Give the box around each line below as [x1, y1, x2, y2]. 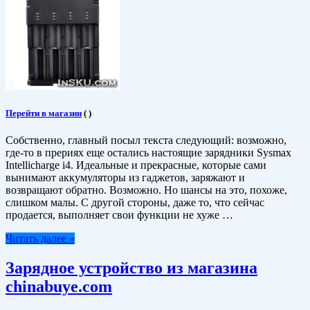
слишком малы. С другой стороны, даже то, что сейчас [6, 197, 264, 209]
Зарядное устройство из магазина [6, 259, 257, 277]
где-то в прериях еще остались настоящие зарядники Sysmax [6, 147, 291, 159]
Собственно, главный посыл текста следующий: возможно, [6, 134, 286, 147]
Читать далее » [6, 232, 75, 245]
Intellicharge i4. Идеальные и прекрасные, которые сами [6, 159, 266, 172]
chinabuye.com [6, 277, 112, 296]
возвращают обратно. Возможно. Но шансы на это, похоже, [6, 184, 287, 197]
